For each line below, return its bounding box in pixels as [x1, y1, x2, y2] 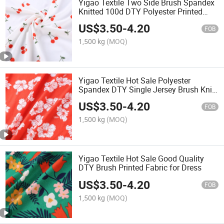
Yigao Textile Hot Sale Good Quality [78, 153, 204, 164]
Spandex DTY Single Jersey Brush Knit [78, 83, 215, 95]
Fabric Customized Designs [78, 14, 175, 26]
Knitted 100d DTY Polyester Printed [78, 5, 203, 17]
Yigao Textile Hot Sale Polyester [78, 74, 191, 86]
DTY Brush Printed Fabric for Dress [78, 162, 202, 173]
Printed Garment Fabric [78, 92, 160, 104]
